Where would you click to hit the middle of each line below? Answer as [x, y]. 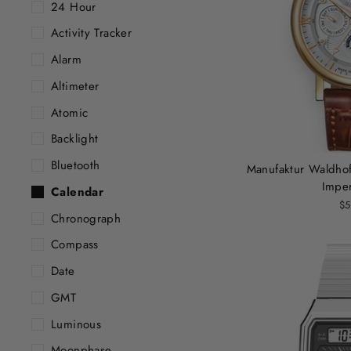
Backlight [75, 139]
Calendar [77, 192]
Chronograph [86, 218]
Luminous [76, 324]
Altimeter [75, 86]
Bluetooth [76, 166]
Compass [75, 245]
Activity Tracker [91, 33]
